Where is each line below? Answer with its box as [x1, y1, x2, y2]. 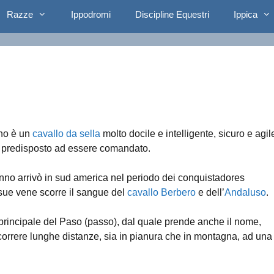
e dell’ [196, 187, 224, 198]
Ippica [234, 9, 257, 20]
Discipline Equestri [135, 9, 209, 20]
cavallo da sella [32, 128, 100, 139]
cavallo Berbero [127, 187, 196, 198]
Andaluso [224, 187, 266, 198]
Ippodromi [71, 9, 111, 20]
